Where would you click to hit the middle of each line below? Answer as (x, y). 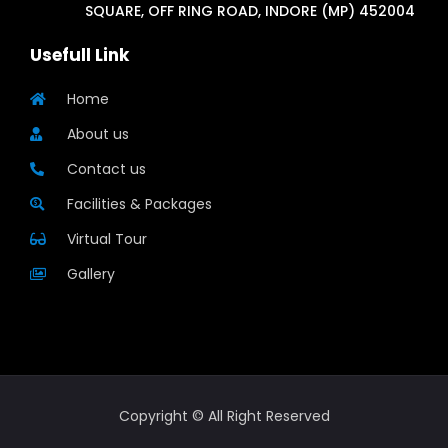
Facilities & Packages (139, 203)
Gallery (90, 273)
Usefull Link (79, 54)
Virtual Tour (106, 238)
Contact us (106, 168)
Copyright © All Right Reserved (224, 415)
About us (97, 133)
